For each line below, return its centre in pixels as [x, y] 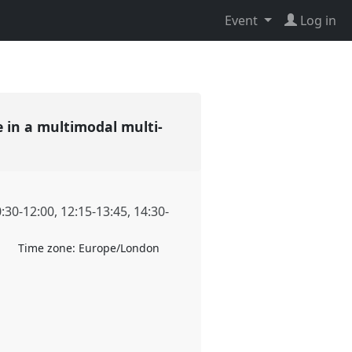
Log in [318, 20]
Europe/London [119, 248]
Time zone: [48, 248]
